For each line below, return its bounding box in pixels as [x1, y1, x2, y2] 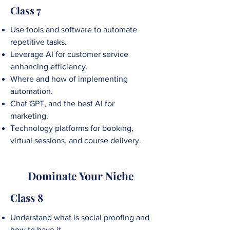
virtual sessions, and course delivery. [10, 136, 141, 145]
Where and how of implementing [10, 74, 128, 84]
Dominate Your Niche [28, 168, 137, 183]
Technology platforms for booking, [10, 124, 133, 133]
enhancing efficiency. [10, 62, 88, 71]
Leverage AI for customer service [10, 50, 128, 59]
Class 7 [10, 4, 41, 17]
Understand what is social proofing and [10, 213, 149, 222]
